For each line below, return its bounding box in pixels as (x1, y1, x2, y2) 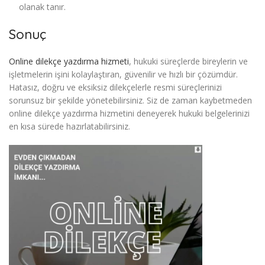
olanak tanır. (19, 1, 66, 13)
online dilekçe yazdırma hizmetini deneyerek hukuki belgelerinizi (9, 108, 250, 119)
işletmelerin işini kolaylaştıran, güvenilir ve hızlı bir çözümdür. (9, 69, 238, 80)
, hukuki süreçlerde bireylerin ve (129, 56, 248, 67)
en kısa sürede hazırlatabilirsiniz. (9, 121, 130, 132)
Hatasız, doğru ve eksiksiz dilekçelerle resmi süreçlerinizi (9, 82, 222, 93)
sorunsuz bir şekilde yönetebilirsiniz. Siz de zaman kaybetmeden (9, 95, 252, 106)
